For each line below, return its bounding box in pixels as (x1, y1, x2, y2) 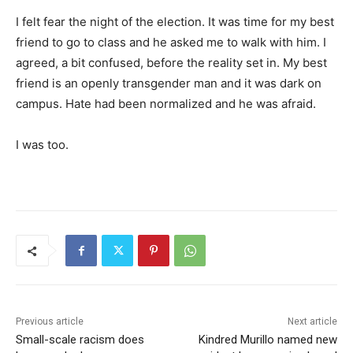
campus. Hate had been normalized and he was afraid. (16, 96, 316, 112)
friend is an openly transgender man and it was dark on (16, 76, 321, 91)
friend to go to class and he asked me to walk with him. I (16, 35, 326, 50)
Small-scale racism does (16, 333, 144, 347)
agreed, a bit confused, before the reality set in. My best (16, 55, 327, 71)
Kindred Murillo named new (198, 333, 337, 347)
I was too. (16, 137, 69, 153)
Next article (287, 316, 337, 328)
